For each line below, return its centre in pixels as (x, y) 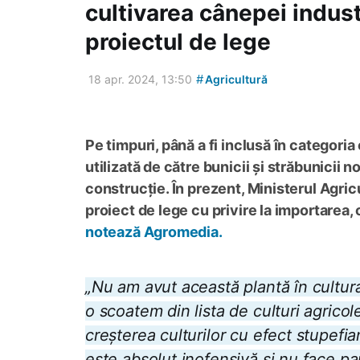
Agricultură (235, 80)
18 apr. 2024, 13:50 (140, 80)
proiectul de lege (178, 42)
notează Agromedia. (154, 232)
